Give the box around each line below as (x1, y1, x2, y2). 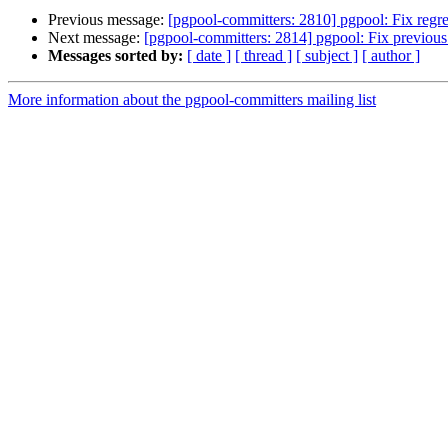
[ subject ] (296, 47, 358, 65)
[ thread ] (235, 47, 292, 65)
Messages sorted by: (48, 47, 183, 65)
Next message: (48, 29, 144, 47)
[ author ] (362, 47, 420, 65)
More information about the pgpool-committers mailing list (8, 91, 376, 109)
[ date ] (187, 47, 231, 65)
